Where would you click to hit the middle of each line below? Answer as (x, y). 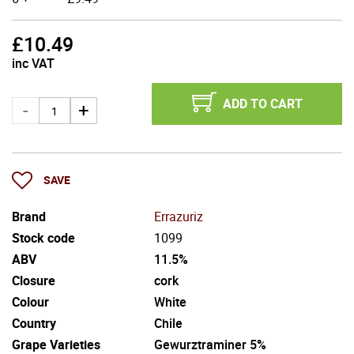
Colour (30, 301)
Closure (34, 280)
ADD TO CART (262, 104)
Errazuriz (179, 216)
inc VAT (33, 63)
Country (34, 323)
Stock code (43, 237)
